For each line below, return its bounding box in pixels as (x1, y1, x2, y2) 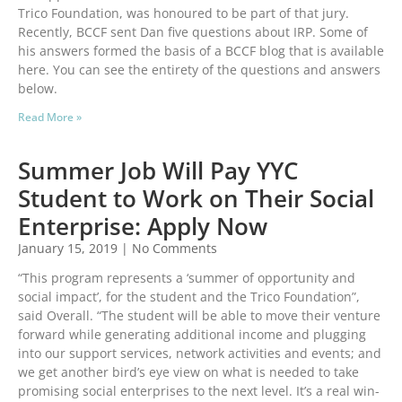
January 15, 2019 (18, 240, 121, 258)
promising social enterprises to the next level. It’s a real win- (18, 382, 380, 400)
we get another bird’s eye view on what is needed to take (18, 363, 359, 381)
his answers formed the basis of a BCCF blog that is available (18, 42, 384, 60)
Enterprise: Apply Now (18, 210, 267, 243)
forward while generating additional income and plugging (18, 326, 366, 344)
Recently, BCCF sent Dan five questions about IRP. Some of (18, 23, 368, 41)
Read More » (18, 109, 82, 126)
